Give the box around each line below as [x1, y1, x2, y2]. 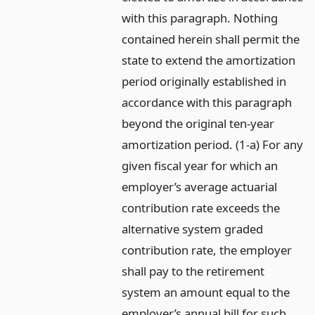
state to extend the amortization [122, 51, 296, 68]
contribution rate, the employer [122, 241, 292, 258]
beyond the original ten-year [122, 115, 275, 131]
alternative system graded [122, 220, 264, 237]
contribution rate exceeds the [122, 199, 281, 216]
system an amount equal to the [122, 283, 290, 300]
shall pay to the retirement [122, 262, 265, 279]
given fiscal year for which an [122, 157, 278, 174]
